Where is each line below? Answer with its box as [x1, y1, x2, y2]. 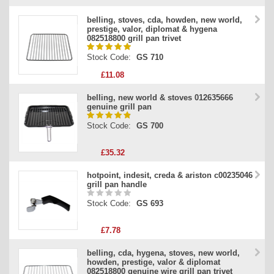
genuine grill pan [87, 102, 152, 112]
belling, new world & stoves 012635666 [87, 93, 233, 103]
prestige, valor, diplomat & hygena [87, 24, 217, 34]
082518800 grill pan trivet [87, 34, 181, 43]
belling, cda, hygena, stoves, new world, [87, 248, 240, 258]
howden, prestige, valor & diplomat [87, 257, 220, 267]
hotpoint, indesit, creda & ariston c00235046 [87, 171, 253, 180]
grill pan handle [87, 180, 147, 190]
